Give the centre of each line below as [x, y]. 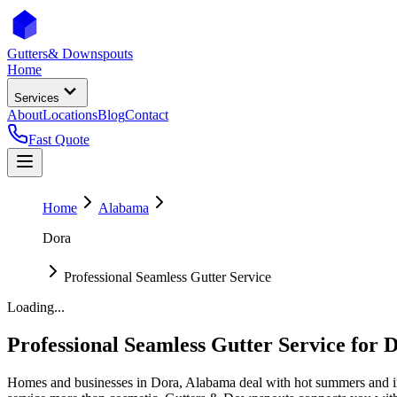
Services [37, 98]
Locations [70, 115]
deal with [265, 382]
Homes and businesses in [79, 382]
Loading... [36, 307]
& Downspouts [90, 54]
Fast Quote [59, 140]
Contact [147, 115]
